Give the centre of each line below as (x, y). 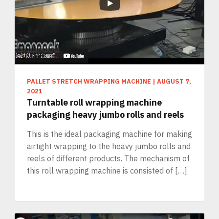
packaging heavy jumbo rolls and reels (105, 115)
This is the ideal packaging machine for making (109, 134)
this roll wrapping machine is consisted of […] (107, 171)
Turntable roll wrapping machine (94, 103)
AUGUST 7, (174, 82)
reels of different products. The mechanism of (108, 159)
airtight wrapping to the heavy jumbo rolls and (109, 146)
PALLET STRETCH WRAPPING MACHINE (89, 82)
